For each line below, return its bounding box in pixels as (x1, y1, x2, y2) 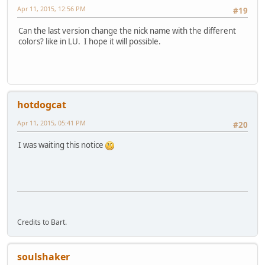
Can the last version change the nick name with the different (18, 25, 236, 37)
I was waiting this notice (18, 140, 105, 151)
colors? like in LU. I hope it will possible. (18, 36, 161, 47)
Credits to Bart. (17, 217, 67, 228)
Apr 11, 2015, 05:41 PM (17, 118, 86, 128)
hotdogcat (17, 98, 66, 112)
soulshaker (17, 250, 70, 264)
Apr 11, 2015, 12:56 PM (17, 4, 86, 14)
